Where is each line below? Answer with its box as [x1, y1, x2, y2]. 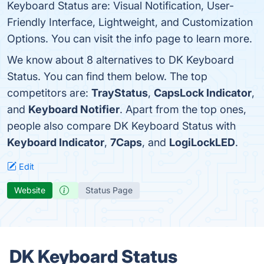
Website [14, 185, 45, 195]
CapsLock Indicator [154, 87, 252, 99]
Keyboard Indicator [7, 136, 104, 148]
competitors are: [7, 87, 91, 99]
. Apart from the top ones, [120, 103, 246, 115]
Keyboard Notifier [28, 103, 120, 115]
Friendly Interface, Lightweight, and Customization [7, 16, 253, 28]
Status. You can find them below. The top [7, 70, 207, 82]
